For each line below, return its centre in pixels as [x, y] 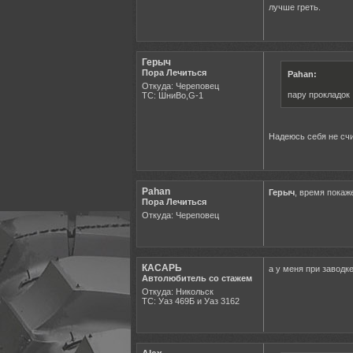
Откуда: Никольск [178, 291]
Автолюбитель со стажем [197, 278]
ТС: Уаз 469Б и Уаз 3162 [191, 301]
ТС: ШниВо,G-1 [173, 95]
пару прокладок [319, 94]
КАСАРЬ [162, 268]
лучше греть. [295, 7]
